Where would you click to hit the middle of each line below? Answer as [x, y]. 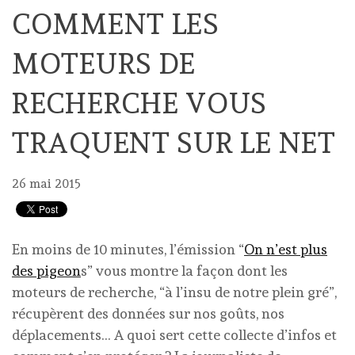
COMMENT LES [116, 24]
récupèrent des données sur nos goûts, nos [148, 313]
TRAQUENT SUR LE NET [174, 143]
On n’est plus [286, 249]
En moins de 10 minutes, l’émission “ [128, 249]
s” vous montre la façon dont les [184, 271]
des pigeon [46, 271]
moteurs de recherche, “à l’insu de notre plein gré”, [174, 292]
